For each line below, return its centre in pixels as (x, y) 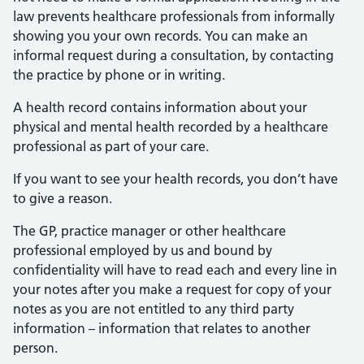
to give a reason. (63, 198)
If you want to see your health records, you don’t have (175, 179)
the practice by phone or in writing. (119, 75)
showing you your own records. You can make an (160, 36)
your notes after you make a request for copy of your (172, 289)
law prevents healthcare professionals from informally (174, 16)
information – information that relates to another (162, 328)
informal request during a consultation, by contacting (173, 55)
